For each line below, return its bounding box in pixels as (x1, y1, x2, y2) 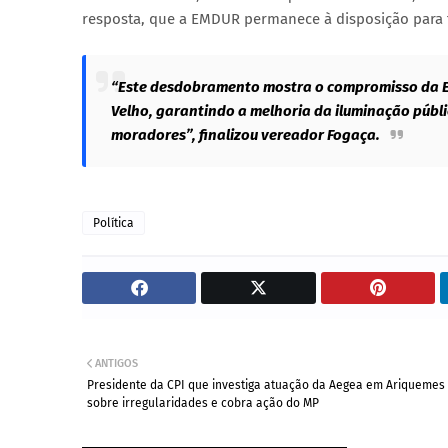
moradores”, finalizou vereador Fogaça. (111, 126, 380, 145)
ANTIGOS (95, 357, 138, 371)
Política (93, 216, 134, 231)
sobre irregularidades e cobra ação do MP (87, 396, 319, 411)
